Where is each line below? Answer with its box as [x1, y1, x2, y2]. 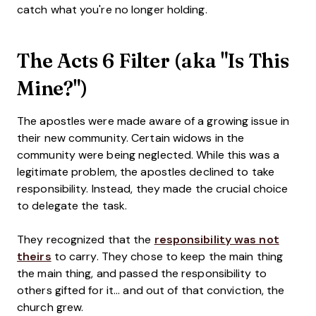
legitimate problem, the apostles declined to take [17, 166, 274, 178]
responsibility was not [154, 233, 279, 245]
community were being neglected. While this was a [17, 149, 279, 161]
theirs [17, 250, 51, 262]
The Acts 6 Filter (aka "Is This [17, 46, 289, 75]
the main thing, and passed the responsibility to [17, 267, 267, 279]
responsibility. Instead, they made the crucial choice [17, 183, 288, 195]
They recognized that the [17, 233, 154, 245]
